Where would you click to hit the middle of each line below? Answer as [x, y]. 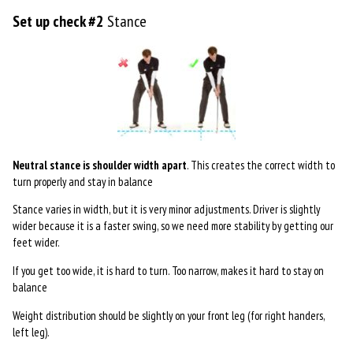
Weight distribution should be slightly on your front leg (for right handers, [168, 315]
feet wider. [36, 243]
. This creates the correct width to [260, 165]
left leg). [31, 332]
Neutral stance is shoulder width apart [99, 165]
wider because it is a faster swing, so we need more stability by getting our [173, 226]
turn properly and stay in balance [82, 181]
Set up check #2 [58, 22]
